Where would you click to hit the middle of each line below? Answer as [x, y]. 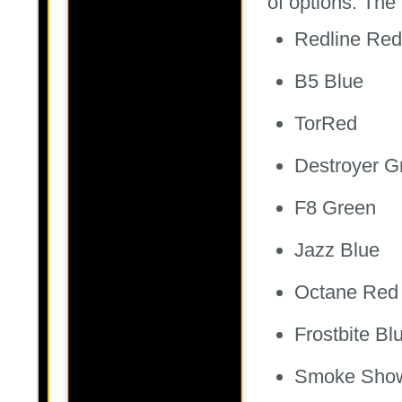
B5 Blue [329, 82]
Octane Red [346, 293]
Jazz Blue [337, 250]
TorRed [326, 124]
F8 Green [335, 208]
